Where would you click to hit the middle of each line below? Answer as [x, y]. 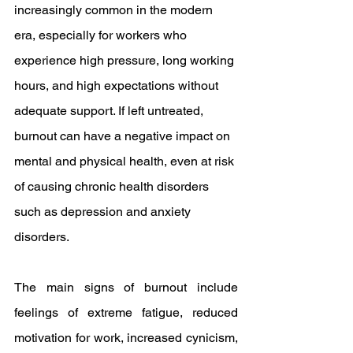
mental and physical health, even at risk [126, 161]
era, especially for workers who [102, 35]
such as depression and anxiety [104, 212]
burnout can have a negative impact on [124, 136]
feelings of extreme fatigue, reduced [126, 312]
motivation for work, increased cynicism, [126, 338]
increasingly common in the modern [115, 10]
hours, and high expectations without [118, 85]
